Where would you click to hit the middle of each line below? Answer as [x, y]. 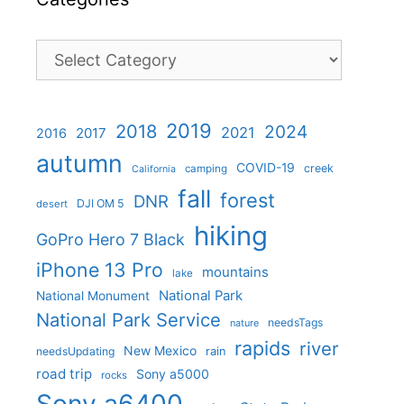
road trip [64, 373]
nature [244, 322]
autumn [79, 163]
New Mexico [160, 350]
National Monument [93, 295]
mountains [235, 272]
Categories [74, 49]
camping [206, 168]
